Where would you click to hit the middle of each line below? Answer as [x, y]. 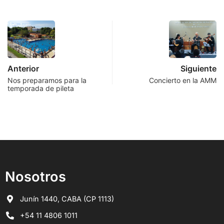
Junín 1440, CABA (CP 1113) [67, 199]
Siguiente [198, 69]
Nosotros [35, 177]
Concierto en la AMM [183, 80]
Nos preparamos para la [47, 80]
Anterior [23, 69]
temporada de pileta [41, 88]
